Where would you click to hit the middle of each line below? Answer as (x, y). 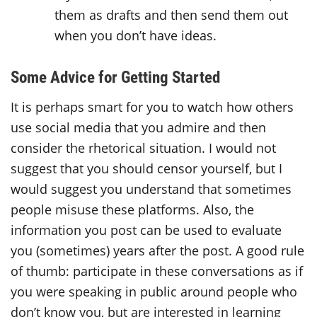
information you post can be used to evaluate (146, 230)
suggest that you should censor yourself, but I (146, 168)
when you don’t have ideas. (136, 35)
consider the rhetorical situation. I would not (143, 148)
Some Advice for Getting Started (115, 76)
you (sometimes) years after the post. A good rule (157, 250)
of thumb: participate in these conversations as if (157, 271)
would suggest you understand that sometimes (151, 189)
